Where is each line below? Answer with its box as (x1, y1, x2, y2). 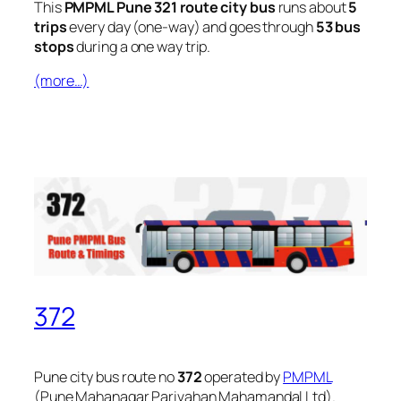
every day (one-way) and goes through (66, 16, 316, 37)
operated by (201, 366, 284, 387)
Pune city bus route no (34, 366, 177, 387)
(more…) (34, 71, 90, 90)
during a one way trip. (73, 36, 211, 56)
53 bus (315, 16, 362, 37)
